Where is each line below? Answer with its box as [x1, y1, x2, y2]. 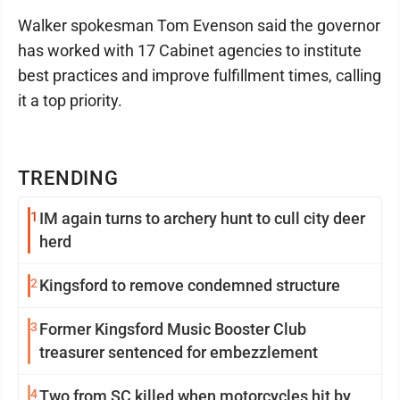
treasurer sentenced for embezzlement [39, 343, 318, 362]
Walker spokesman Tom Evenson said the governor [18, 16, 380, 36]
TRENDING [18, 167, 120, 190]
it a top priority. [18, 91, 122, 111]
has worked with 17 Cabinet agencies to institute [18, 41, 362, 61]
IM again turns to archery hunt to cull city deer [39, 209, 365, 229]
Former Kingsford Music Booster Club [39, 320, 306, 339]
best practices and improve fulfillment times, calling [18, 66, 381, 86]
